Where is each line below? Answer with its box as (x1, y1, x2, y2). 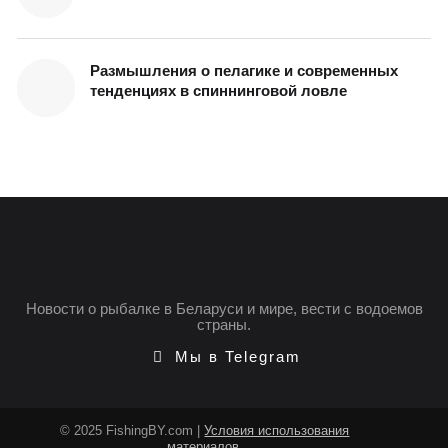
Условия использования (204, 422, 350, 438)
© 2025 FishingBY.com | (60, 422, 205, 438)
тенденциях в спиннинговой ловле (90, 81, 347, 99)
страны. (197, 315, 251, 333)
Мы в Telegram (168, 347, 301, 365)
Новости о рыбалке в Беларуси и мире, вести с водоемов (25, 299, 423, 317)
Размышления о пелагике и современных (90, 61, 398, 79)
